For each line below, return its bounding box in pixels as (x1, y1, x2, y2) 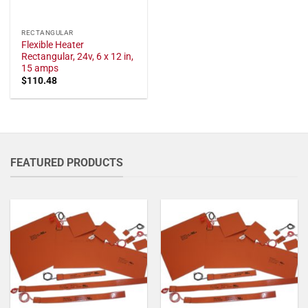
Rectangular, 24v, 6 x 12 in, (21, 50, 134, 62)
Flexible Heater (21, 38, 85, 50)
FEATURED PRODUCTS (10, 155, 123, 169)
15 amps (21, 62, 59, 74)
